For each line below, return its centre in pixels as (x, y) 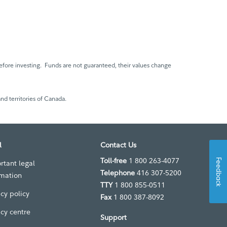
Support (113, 217)
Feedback (218, 172)
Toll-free (113, 161)
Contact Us (118, 145)
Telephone (118, 173)
